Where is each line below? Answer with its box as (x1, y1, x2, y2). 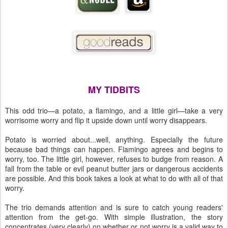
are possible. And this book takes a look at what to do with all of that (5, 173, 223, 183)
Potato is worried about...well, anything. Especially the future (5, 134, 223, 145)
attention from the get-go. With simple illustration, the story (5, 212, 223, 222)
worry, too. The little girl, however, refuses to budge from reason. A (5, 154, 223, 164)
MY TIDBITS (88, 83, 140, 96)
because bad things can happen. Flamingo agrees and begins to (5, 144, 223, 154)
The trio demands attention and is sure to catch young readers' (5, 202, 223, 212)
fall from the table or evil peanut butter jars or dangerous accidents (5, 163, 223, 174)
